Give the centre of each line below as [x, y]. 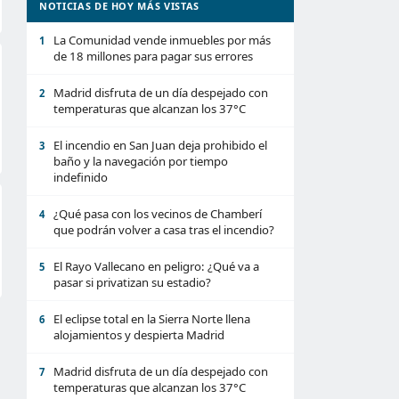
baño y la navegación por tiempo [141, 161]
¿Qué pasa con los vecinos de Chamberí [158, 214]
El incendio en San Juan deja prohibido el [160, 145]
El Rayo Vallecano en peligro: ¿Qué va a [156, 266]
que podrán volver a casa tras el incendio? [164, 230]
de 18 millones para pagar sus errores [153, 56]
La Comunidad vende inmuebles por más [162, 40]
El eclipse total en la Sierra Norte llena [152, 319]
